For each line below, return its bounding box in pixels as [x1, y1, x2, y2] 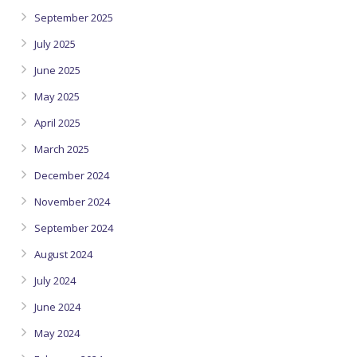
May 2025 [34, 89, 80, 104]
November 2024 [34, 194, 110, 209]
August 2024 [34, 247, 92, 261]
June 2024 [34, 300, 80, 314]
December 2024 [34, 168, 109, 182]
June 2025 [34, 63, 80, 77]
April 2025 [34, 116, 80, 130]
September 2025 [34, 10, 113, 25]
